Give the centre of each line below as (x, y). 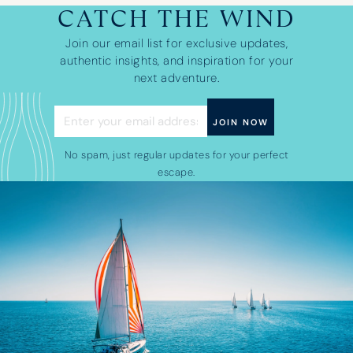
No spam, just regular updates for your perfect (176, 154)
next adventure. (176, 78)
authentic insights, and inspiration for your (176, 61)
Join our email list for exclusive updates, (176, 44)
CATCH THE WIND (176, 20)
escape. (176, 172)
